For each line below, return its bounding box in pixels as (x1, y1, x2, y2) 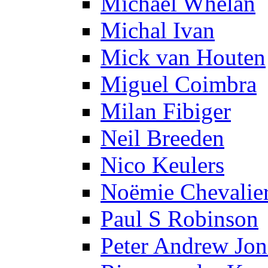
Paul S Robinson (100, 205, 258, 232)
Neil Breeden (100, 124, 224, 151)
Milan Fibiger (100, 98, 231, 124)
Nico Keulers (100, 151, 224, 178)
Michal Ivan (100, 17, 215, 43)
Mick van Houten (100, 44, 266, 70)
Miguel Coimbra (100, 71, 257, 97)
